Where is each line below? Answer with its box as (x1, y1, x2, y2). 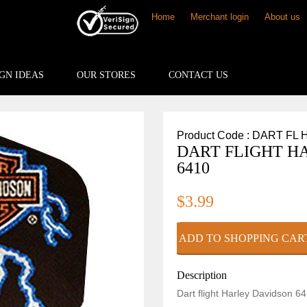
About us (265, 11, 301, 22)
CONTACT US (169, 70, 229, 80)
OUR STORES (77, 70, 136, 80)
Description (176, 269, 227, 281)
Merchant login (191, 11, 249, 22)
